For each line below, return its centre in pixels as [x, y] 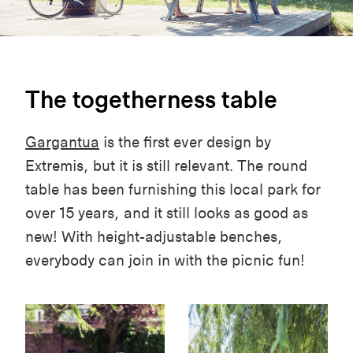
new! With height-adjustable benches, [154, 237]
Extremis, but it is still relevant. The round [166, 166]
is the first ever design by [185, 143]
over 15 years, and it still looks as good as [167, 214]
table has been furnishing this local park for [173, 190]
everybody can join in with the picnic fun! [165, 261]
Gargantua [62, 143]
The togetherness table [151, 100]
